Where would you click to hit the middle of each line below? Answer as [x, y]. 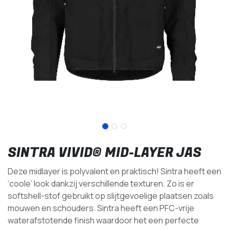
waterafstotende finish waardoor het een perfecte [103, 220]
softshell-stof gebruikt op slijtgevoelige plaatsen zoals [111, 196]
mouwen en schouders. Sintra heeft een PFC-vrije [101, 208]
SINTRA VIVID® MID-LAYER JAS [105, 153]
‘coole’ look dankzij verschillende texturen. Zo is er [101, 183]
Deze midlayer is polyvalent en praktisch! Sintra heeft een [114, 171]
